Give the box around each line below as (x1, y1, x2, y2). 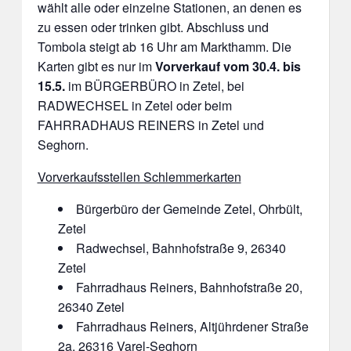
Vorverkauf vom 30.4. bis (154, 57, 301, 76)
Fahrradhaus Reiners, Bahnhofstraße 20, (75, 278, 302, 297)
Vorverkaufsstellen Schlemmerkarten (37, 168, 241, 186)
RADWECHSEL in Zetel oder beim (37, 96, 232, 115)
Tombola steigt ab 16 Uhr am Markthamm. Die (37, 38, 291, 56)
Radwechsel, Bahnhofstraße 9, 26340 (75, 239, 286, 258)
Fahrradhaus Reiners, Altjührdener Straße (75, 317, 309, 336)
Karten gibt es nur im (37, 57, 155, 76)
